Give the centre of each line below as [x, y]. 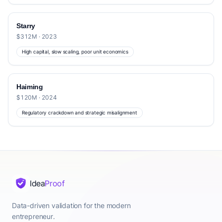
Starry [26, 26]
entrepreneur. [33, 216]
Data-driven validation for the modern [71, 205]
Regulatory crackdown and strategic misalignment [80, 112]
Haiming [30, 87]
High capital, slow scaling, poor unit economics [75, 52]
